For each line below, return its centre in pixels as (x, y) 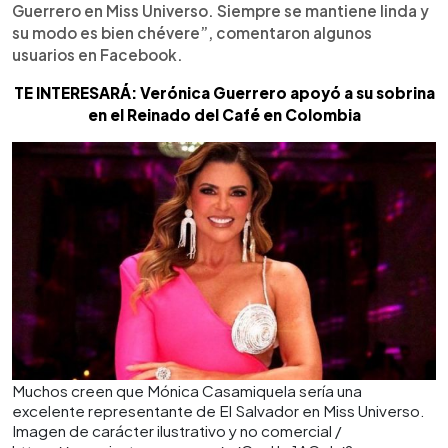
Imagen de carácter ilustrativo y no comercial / (177, 430)
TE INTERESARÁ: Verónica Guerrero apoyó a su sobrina (224, 92)
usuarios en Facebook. (97, 54)
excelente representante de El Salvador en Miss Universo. (218, 410)
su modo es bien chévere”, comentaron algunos (192, 32)
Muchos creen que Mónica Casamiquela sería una (187, 390)
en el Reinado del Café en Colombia (224, 114)
